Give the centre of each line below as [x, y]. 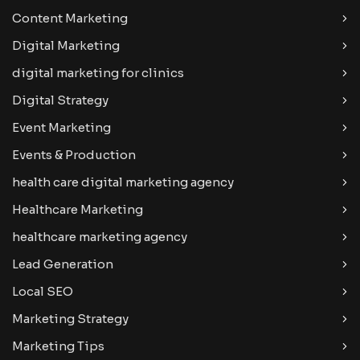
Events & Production [74, 155]
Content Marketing [70, 18]
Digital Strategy [60, 100]
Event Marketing [61, 128]
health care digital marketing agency [123, 182]
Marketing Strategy [70, 319]
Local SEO [43, 292]
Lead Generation [63, 264]
